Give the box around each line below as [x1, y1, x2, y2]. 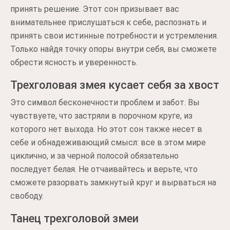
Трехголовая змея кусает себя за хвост [10, 79, 219, 91]
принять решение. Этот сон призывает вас [10, 4, 179, 14]
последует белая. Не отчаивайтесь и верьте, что [10, 164, 198, 174]
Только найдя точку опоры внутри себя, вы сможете [10, 44, 217, 54]
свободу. [10, 191, 44, 201]
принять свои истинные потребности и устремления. [10, 31, 218, 41]
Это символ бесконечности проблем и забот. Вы [10, 98, 200, 107]
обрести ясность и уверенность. [10, 57, 138, 67]
